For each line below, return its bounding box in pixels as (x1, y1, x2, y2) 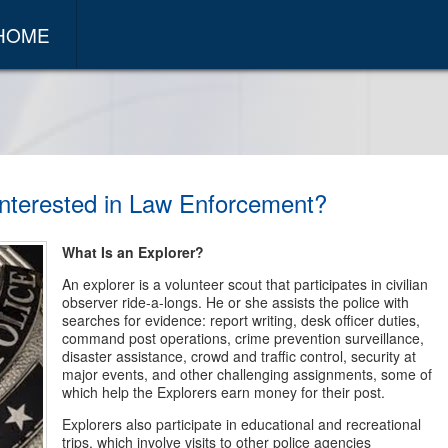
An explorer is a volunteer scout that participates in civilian (62, 274, 429, 294)
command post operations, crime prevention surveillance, (62, 328, 425, 348)
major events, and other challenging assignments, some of (62, 364, 433, 384)
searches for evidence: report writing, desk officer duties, (62, 310, 421, 330)
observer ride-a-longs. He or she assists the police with (62, 292, 410, 312)
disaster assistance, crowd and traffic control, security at (62, 346, 417, 366)
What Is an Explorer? (62, 242, 205, 262)
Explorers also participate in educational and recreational (62, 414, 422, 434)
